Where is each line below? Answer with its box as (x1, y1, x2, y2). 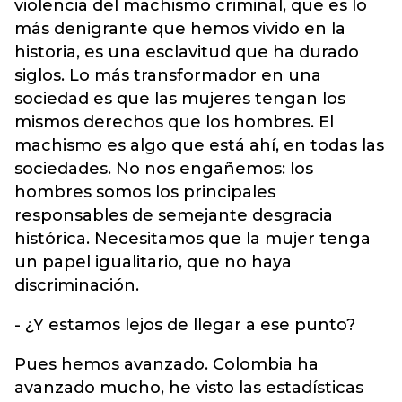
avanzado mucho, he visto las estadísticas (14, 378, 363, 398)
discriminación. (14, 275, 139, 295)
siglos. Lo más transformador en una (14, 66, 321, 85)
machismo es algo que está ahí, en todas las (14, 135, 384, 155)
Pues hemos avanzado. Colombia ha (14, 354, 319, 374)
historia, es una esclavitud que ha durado (14, 42, 359, 62)
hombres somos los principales (14, 182, 275, 202)
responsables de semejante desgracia (14, 205, 333, 225)
